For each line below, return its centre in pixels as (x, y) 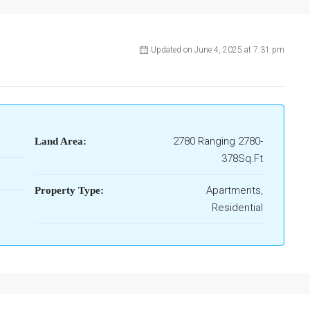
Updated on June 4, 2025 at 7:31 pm (218, 49)
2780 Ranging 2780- (218, 141)
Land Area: (61, 141)
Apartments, (235, 190)
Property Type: (69, 190)
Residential (237, 207)
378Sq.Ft (242, 158)
